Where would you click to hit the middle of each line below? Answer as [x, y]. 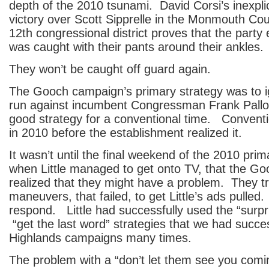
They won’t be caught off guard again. [110, 69]
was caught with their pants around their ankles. [136, 47]
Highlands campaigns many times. [100, 238]
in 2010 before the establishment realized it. [125, 133]
